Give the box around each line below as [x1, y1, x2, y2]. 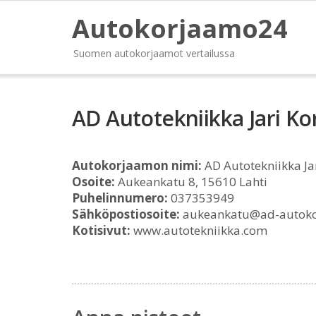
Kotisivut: [72, 222, 130, 238]
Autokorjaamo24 [72, 11, 288, 46]
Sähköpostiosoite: [72, 206, 180, 222]
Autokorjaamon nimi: [72, 157, 202, 174]
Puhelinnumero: [72, 190, 168, 206]
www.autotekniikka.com [130, 222, 267, 238]
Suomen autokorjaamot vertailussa [73, 47, 235, 60]
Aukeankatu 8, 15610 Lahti [115, 174, 267, 190]
